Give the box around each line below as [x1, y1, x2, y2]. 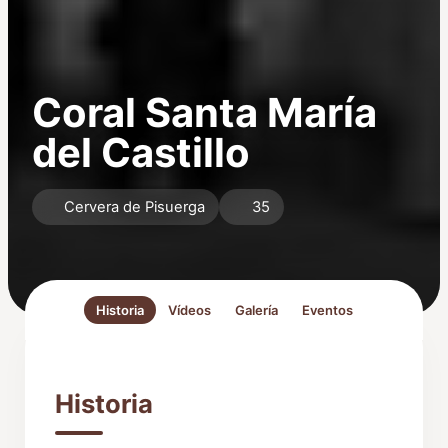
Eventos [301, 302, 353, 319]
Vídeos [167, 302, 211, 319]
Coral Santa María [32, 88, 377, 138]
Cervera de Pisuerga [64, 198, 206, 217]
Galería [234, 302, 278, 319]
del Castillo [32, 128, 250, 178]
